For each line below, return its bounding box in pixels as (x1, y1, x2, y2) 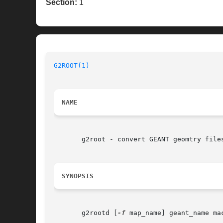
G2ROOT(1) (54, 62, 90, 70)
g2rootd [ (54, 209, 117, 217)
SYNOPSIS (62, 172, 94, 180)
